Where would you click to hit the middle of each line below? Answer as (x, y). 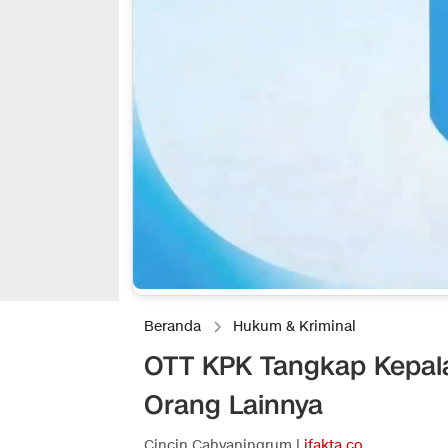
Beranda (172, 327)
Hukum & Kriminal (294, 327)
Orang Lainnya (233, 405)
